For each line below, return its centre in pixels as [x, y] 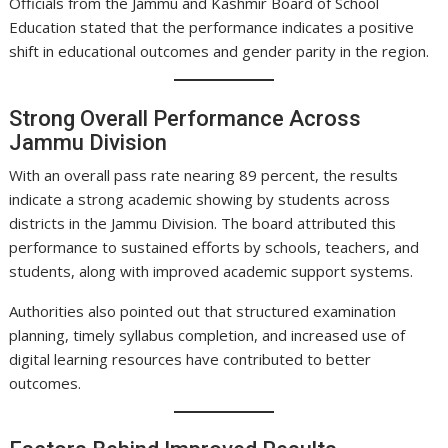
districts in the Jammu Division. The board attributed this [203, 222]
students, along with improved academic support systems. [211, 270]
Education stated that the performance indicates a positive [212, 27]
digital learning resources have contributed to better [190, 358]
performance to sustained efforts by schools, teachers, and [214, 246]
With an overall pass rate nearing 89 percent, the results [204, 174]
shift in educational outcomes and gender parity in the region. [219, 51]
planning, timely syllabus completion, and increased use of [207, 334]
